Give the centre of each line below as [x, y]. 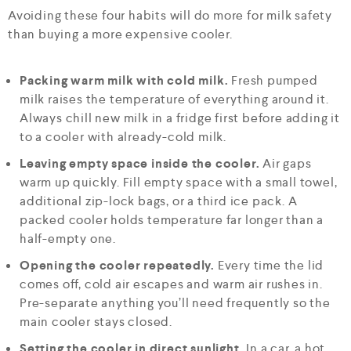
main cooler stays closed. [96, 321]
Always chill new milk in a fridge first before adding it [180, 118]
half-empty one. [68, 238]
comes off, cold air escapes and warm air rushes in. [171, 284]
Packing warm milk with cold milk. [124, 80]
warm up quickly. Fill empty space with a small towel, [179, 182]
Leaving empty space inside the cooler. [140, 163]
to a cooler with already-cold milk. [123, 136]
